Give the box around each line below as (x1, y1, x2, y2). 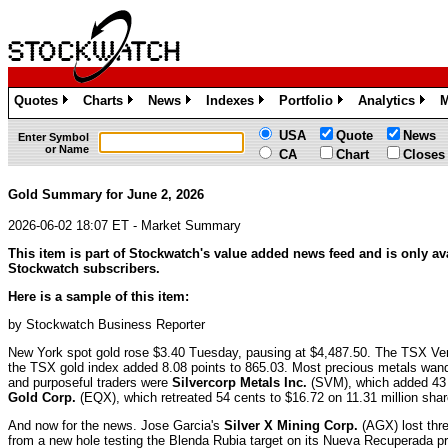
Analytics (358, 93, 415, 108)
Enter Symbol (18, 131, 89, 143)
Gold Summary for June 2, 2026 (8, 187, 204, 202)
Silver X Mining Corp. (224, 417, 358, 433)
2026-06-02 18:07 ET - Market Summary (8, 217, 241, 233)
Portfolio (279, 93, 333, 108)
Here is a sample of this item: (8, 288, 189, 304)
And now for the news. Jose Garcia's (8, 417, 224, 433)
